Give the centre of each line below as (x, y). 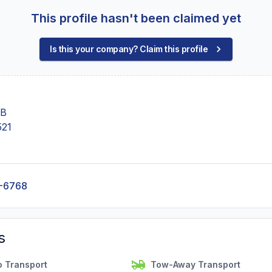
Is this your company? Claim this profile (129, 49)
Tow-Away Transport (195, 264)
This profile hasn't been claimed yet (136, 18)
